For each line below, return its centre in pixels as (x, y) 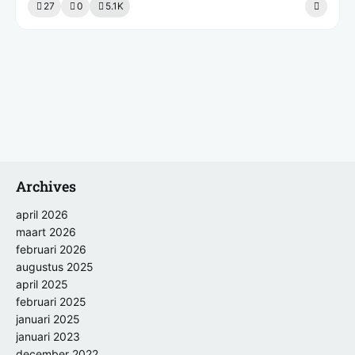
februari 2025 (51, 301)
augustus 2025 (55, 266)
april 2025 (42, 284)
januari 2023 (48, 336)
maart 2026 (46, 231)
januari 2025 (48, 319)
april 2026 (42, 214)
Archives (46, 186)
